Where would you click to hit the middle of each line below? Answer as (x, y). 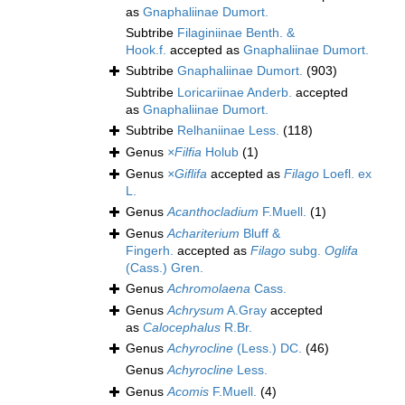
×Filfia (184, 152)
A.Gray (245, 311)
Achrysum (196, 311)
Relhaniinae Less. (228, 131)
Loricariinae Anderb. (235, 93)
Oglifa (341, 251)
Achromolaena (209, 289)
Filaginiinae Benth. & (236, 33)
